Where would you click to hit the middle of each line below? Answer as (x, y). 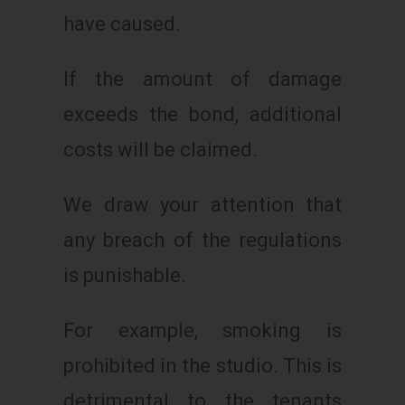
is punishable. (125, 275)
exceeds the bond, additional (202, 114)
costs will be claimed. (160, 149)
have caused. (122, 24)
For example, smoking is (202, 330)
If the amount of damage (202, 79)
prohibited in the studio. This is (202, 365)
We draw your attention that (202, 204)
